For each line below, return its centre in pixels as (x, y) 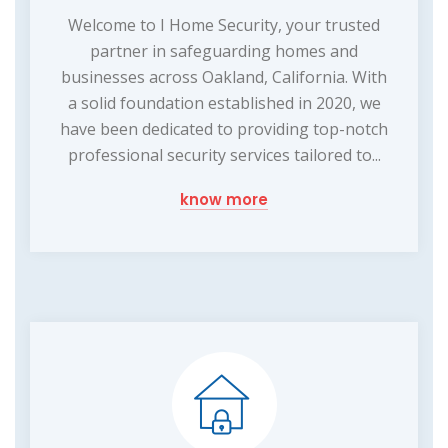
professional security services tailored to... (224, 154)
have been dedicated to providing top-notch (224, 128)
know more (224, 199)
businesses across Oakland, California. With (224, 76)
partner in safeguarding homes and (224, 50)
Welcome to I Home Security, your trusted (224, 24)
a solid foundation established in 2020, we (224, 102)
